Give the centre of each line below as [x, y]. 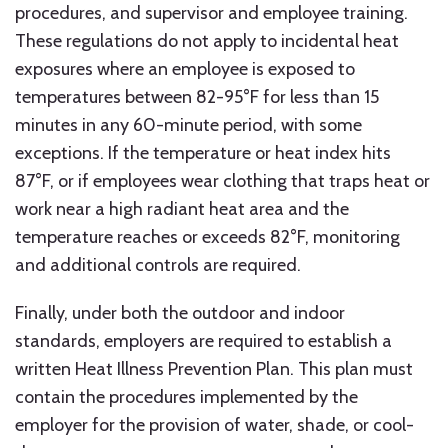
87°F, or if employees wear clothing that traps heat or [222, 181]
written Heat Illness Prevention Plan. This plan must [214, 369]
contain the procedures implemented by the [186, 397]
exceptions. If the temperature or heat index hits [203, 153]
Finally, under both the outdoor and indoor [180, 313]
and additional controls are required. [158, 265]
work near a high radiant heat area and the [182, 209]
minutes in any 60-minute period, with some [188, 125]
